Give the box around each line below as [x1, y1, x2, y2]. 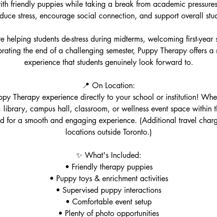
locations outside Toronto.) [65, 127, 152, 137]
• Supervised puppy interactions [56, 185, 161, 195]
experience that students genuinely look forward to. [24, 57, 193, 67]
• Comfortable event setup [65, 197, 152, 207]
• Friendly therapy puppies [64, 162, 153, 172]
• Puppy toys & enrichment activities [49, 173, 168, 184]
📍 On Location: [82, 80, 135, 91]
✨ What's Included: [76, 150, 141, 160]
